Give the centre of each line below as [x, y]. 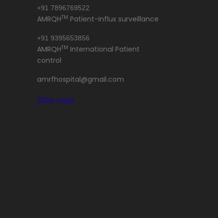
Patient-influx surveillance [113, 19]
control [49, 60]
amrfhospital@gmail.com [81, 79]
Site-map [55, 100]
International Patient [104, 49]
